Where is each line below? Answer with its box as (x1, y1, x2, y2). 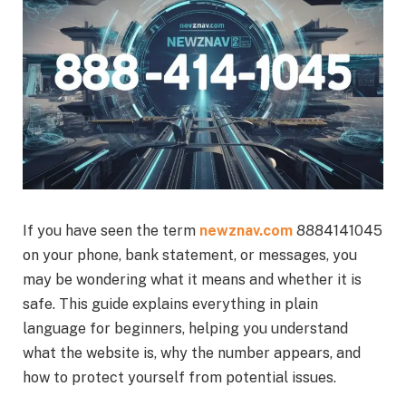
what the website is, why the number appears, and (23, 344, 361, 362)
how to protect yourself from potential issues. (23, 369, 336, 387)
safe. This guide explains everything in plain (23, 295, 318, 314)
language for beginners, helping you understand (23, 320, 348, 338)
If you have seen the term (23, 222, 199, 240)
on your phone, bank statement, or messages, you (23, 246, 357, 265)
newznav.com (199, 222, 293, 240)
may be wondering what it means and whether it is (23, 271, 362, 289)
